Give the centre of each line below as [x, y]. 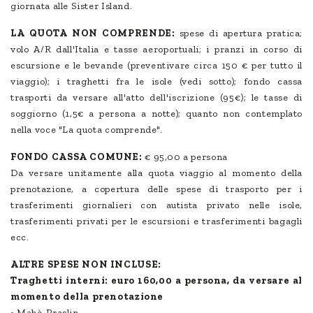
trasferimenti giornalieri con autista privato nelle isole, [156, 205]
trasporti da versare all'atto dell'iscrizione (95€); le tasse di [156, 98]
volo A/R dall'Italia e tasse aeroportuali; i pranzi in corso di [156, 50]
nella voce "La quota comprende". [87, 130]
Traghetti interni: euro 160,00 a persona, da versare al [156, 281]
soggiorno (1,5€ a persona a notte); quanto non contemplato [156, 114]
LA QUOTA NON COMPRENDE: [93, 34]
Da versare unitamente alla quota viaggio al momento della [156, 173]
